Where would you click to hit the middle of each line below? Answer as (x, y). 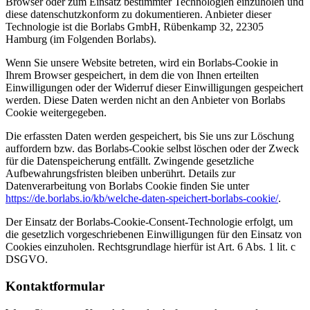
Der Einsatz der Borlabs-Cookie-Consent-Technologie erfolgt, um (149, 222)
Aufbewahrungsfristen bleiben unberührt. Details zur (120, 174)
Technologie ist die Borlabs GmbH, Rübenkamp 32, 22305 (135, 27)
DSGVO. (27, 259)
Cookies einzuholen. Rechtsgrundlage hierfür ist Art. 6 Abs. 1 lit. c (151, 247)
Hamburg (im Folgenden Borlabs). (81, 39)
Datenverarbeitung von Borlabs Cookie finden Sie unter (127, 186)
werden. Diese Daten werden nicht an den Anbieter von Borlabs (145, 100)
